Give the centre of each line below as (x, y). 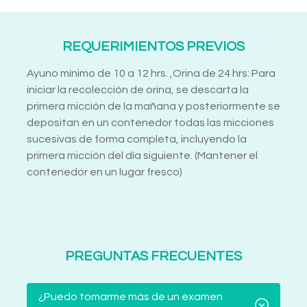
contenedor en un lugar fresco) (105, 172)
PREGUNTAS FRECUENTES (153, 257)
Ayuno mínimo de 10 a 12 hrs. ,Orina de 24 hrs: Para (151, 74)
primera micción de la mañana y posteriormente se (153, 107)
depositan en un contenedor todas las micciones (150, 123)
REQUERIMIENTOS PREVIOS (153, 47)
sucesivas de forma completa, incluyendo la (137, 139)
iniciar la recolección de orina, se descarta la (138, 90)
